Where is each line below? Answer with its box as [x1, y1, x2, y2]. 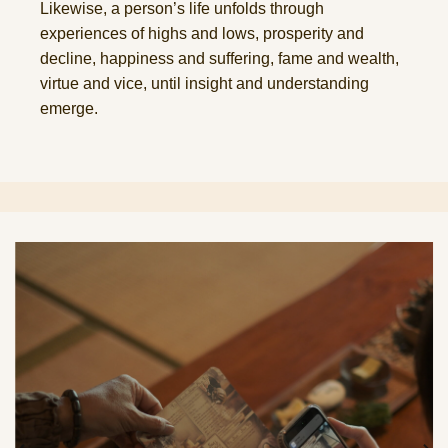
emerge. [40, 100, 98, 118]
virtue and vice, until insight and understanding [40, 75, 369, 93]
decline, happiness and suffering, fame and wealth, [40, 50, 399, 68]
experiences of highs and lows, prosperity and [40, 25, 364, 43]
